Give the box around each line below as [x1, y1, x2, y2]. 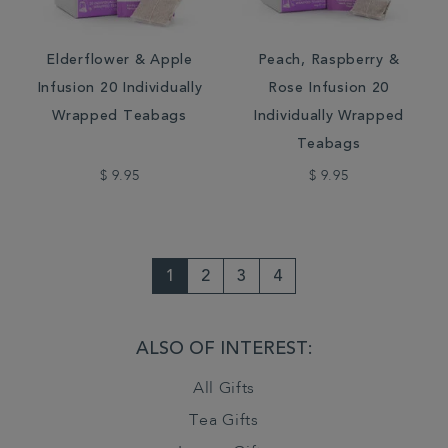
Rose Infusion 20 [267, 82, 390, 96]
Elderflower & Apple [46, 54, 193, 68]
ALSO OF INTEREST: [136, 341, 312, 359]
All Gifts [192, 381, 256, 397]
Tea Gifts [189, 413, 259, 429]
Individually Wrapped [253, 110, 404, 124]
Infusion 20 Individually [36, 82, 203, 96]
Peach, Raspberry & [257, 54, 400, 68]
